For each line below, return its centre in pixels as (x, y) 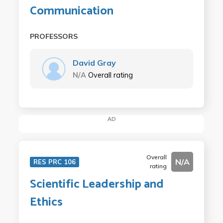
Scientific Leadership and (97, 184)
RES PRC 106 (54, 162)
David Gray (94, 63)
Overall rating (110, 75)
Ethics (46, 202)
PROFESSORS (54, 36)
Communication (71, 11)
